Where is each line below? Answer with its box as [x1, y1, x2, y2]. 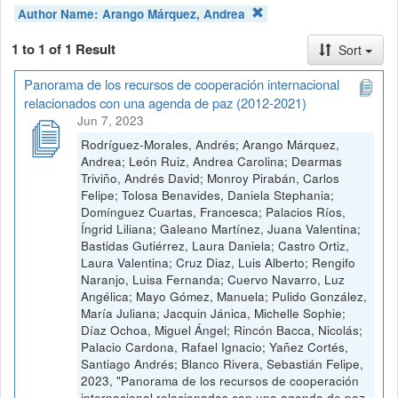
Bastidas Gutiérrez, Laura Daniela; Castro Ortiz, [81, 236, 349, 254]
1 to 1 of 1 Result [12, 38, 115, 59]
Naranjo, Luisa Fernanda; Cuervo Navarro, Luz [81, 270, 345, 288]
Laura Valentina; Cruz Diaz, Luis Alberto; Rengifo [81, 253, 355, 271]
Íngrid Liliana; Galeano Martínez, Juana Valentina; [81, 219, 361, 237]
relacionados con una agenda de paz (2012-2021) [24, 92, 306, 112]
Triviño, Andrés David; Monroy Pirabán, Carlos [81, 169, 339, 187]
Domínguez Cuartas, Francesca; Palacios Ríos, [81, 203, 346, 220]
